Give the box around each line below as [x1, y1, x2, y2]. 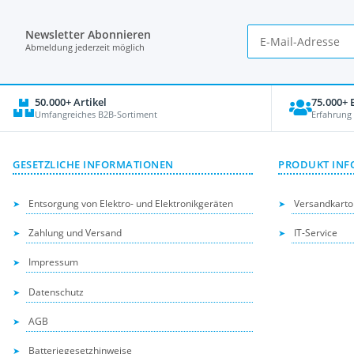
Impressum [28, 255, 79, 269]
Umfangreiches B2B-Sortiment [35, 108, 157, 121]
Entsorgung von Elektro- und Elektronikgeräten [28, 196, 234, 210]
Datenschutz [28, 284, 85, 299]
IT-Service [294, 225, 338, 239]
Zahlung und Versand [28, 225, 122, 239]
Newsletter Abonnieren [25, 27, 151, 43]
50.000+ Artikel [35, 95, 107, 110]
